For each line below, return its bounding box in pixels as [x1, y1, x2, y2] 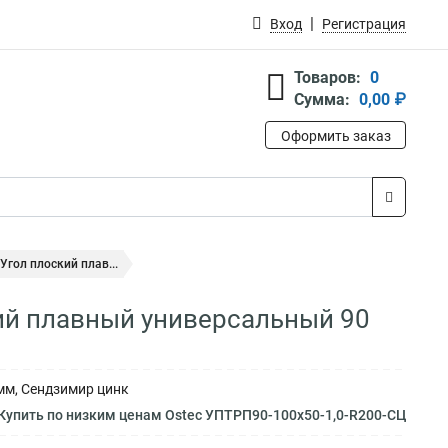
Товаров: [294, 68, 361, 87]
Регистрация [322, 16, 406, 32]
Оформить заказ [280, 128, 391, 144]
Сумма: [294, 90, 350, 109]
